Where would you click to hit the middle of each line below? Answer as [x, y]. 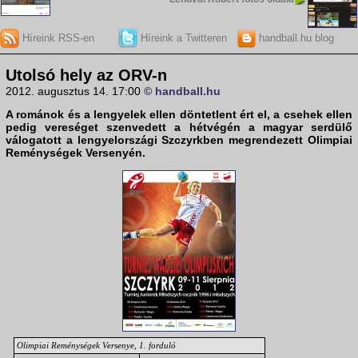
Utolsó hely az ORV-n [86, 76]
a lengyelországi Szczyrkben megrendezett [185, 140]
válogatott [34, 140]
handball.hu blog [294, 38]
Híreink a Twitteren [182, 38]
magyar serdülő [308, 127]
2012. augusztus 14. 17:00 [75, 91]
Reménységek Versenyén [74, 153]
